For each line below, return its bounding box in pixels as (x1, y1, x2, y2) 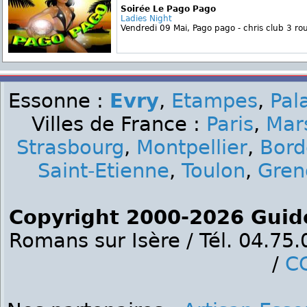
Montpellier (136, 136, 247, 159)
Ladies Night (121, 14, 172, 23)
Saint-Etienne (38, 159, 169, 182)
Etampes (171, 89, 258, 112)
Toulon (182, 159, 245, 182)
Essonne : (8, 89, 110, 112)
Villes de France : (31, 112, 206, 136)
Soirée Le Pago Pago (121, 4, 216, 14)
